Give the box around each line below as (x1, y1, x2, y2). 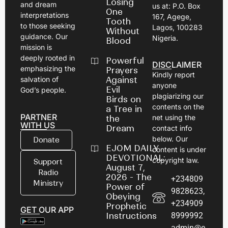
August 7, (106, 162, 146, 173)
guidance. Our (20, 32, 68, 41)
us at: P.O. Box (152, 2, 201, 11)
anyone (152, 81, 177, 90)
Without (106, 26, 140, 37)
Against (106, 75, 138, 85)
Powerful (106, 55, 145, 66)
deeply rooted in (20, 53, 75, 63)
